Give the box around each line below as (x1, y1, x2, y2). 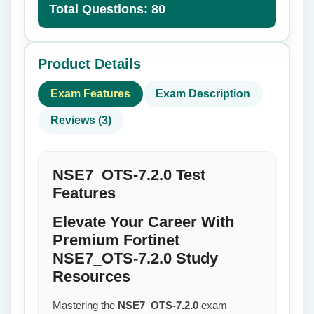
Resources (53, 268, 130, 285)
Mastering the (53, 299, 118, 311)
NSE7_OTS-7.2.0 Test (53, 166, 205, 184)
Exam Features (50, 88, 130, 100)
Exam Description (156, 88, 250, 100)
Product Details (38, 56, 141, 71)
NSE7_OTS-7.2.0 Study (53, 250, 218, 267)
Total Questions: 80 (49, 2, 165, 16)
